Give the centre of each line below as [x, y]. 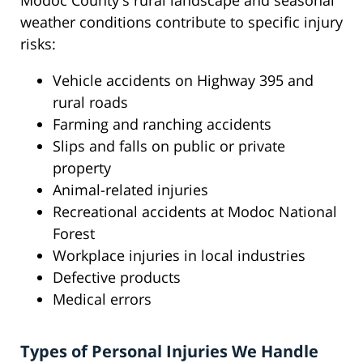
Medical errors [102, 299]
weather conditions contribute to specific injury [181, 22]
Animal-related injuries [130, 190]
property [82, 168]
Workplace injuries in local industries [179, 256]
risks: [38, 44]
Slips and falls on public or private [169, 146]
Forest [74, 234]
